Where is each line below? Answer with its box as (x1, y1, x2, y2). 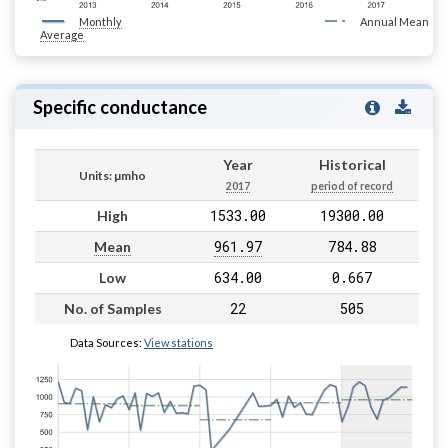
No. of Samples (63, 300, 162, 318)
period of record (311, 180, 393, 193)
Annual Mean (359, 15, 429, 29)
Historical (318, 156, 386, 174)
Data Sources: (70, 336, 144, 350)
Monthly (79, 15, 122, 29)
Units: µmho (79, 168, 146, 184)
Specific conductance (32, 96, 207, 119)
